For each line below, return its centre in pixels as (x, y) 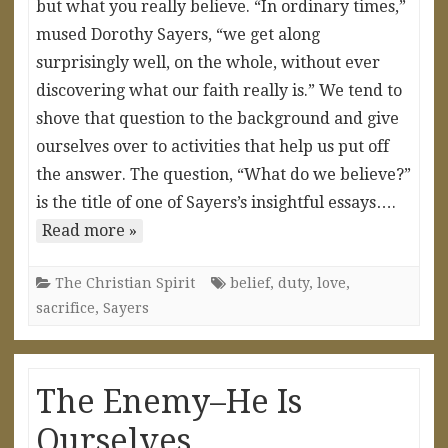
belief (250, 282)
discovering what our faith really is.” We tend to (219, 90)
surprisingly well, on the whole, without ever (208, 62)
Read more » (89, 230)
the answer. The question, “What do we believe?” (223, 174)
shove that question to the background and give (217, 118)
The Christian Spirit (125, 282)
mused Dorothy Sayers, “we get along (178, 34)
